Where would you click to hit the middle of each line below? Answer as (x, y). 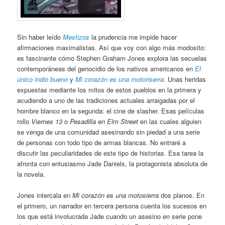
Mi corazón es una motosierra (116, 195)
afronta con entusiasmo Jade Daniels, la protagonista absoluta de (113, 163)
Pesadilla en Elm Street (104, 121)
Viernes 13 (47, 121)
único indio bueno (43, 79)
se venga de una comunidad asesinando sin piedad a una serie (109, 132)
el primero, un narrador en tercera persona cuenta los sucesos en (112, 205)
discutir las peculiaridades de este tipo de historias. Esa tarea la (110, 153)
